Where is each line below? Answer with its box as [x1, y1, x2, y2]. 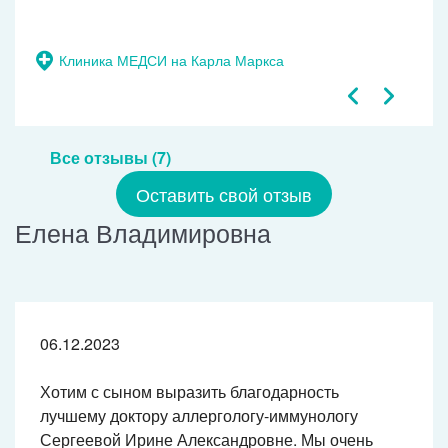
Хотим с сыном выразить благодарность [40, 380, 339, 404]
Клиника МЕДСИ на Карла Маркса [59, 50, 284, 71]
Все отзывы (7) [50, 146, 171, 170]
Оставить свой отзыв [136, 181, 312, 208]
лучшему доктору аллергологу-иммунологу [40, 404, 358, 428]
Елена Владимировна [15, 214, 271, 251]
